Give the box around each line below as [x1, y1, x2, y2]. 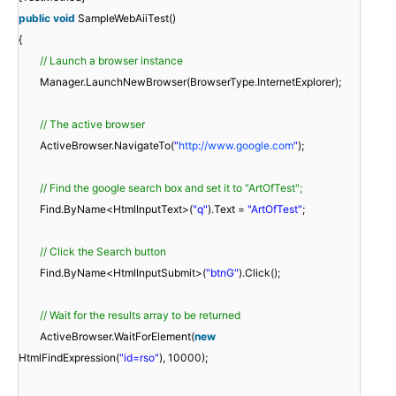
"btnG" [206, 265, 239, 279]
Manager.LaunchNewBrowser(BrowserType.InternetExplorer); [40, 74, 341, 88]
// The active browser [40, 117, 145, 131]
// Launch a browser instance [40, 53, 183, 67]
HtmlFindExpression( [19, 350, 119, 364]
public [19, 11, 50, 25]
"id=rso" [119, 350, 159, 364]
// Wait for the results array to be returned [40, 308, 240, 322]
